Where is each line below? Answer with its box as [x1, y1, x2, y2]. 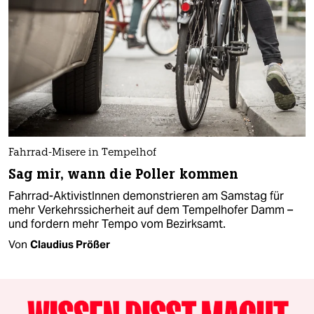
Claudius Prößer [30, 238, 110, 252]
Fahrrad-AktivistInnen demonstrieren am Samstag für [8, 189, 284, 204]
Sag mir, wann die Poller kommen [8, 165, 239, 184]
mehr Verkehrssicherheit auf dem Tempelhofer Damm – [8, 203, 293, 218]
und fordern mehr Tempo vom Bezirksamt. [8, 217, 226, 232]
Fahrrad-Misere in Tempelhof [8, 148, 156, 159]
